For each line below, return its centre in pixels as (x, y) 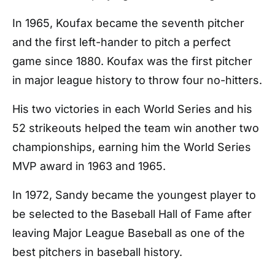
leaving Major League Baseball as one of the (129, 233)
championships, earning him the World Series (132, 147)
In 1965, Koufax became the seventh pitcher (128, 23)
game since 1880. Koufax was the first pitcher (132, 61)
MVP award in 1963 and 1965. (89, 166)
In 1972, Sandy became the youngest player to (134, 195)
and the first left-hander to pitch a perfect (122, 42)
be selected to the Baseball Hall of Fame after (132, 214)
